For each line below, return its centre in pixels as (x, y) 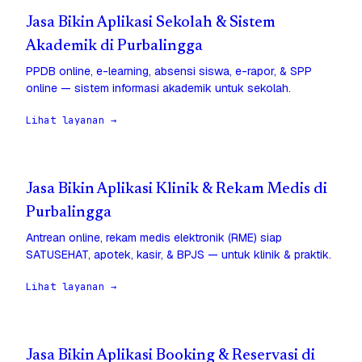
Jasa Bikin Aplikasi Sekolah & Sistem (151, 23)
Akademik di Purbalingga (114, 47)
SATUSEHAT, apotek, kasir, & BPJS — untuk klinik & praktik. (179, 255)
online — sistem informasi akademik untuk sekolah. (158, 88)
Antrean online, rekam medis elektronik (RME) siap (154, 238)
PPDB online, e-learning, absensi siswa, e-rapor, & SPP (169, 72)
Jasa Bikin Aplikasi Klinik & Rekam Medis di (177, 190)
